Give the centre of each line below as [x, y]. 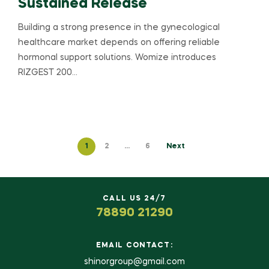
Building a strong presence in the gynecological [119, 27]
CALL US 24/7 [134, 199]
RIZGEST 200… [48, 72]
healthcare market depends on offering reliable [119, 42]
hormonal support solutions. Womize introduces [117, 57]
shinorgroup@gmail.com [134, 262]
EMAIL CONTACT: [134, 246]
